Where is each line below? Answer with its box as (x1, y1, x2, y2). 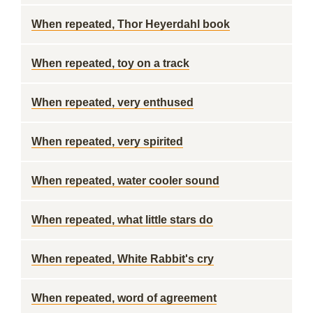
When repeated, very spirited (31, 136, 183, 147)
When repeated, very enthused (31, 96, 194, 108)
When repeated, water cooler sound (31, 175, 219, 187)
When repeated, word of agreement (31, 292, 217, 304)
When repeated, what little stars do (31, 214, 213, 226)
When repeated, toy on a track (31, 57, 189, 69)
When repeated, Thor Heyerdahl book (31, 18, 230, 30)
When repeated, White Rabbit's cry (31, 253, 214, 265)
